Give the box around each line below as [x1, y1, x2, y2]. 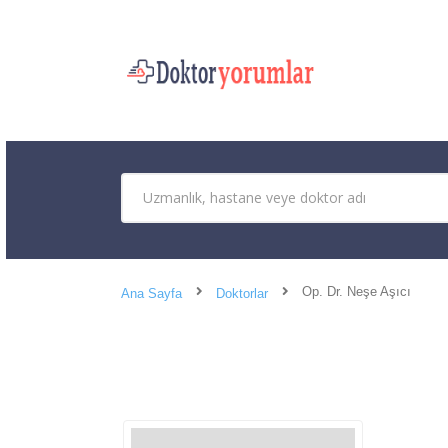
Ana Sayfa [121, 285, 182, 301]
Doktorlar [216, 285, 268, 301]
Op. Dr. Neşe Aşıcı [302, 283, 411, 299]
